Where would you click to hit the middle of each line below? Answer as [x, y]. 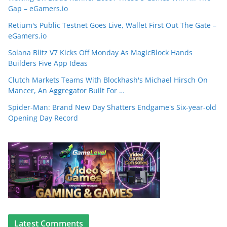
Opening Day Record [43, 118]
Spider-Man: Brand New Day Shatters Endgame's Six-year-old [112, 107]
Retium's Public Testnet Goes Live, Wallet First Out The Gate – [112, 25]
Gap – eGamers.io [38, 8]
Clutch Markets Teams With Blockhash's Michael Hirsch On [108, 80]
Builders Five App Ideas [48, 63]
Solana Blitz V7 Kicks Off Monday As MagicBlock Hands [100, 52]
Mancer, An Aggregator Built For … [66, 90]
